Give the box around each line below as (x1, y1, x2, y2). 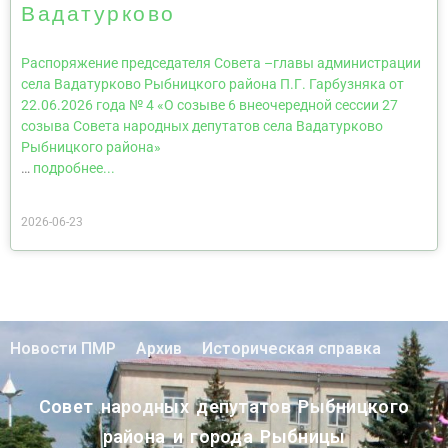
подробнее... (33, 160, 115, 176)
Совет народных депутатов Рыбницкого (38, 396, 410, 417)
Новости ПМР (10, 339, 116, 358)
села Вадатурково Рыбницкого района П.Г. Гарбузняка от (21, 76, 404, 92)
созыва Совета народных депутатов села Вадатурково (21, 118, 383, 134)
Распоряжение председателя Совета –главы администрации (21, 55, 421, 71)
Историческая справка (202, 339, 381, 358)
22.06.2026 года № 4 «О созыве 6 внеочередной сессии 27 (21, 97, 398, 113)
